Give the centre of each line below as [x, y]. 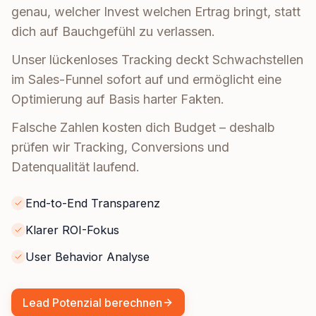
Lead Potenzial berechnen [92, 303]
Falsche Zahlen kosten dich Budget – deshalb [143, 128]
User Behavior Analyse [87, 257]
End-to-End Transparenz [93, 203]
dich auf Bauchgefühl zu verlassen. [113, 32]
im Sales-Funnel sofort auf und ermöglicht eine [146, 80]
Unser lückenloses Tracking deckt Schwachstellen [157, 60]
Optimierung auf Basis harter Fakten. [118, 99]
